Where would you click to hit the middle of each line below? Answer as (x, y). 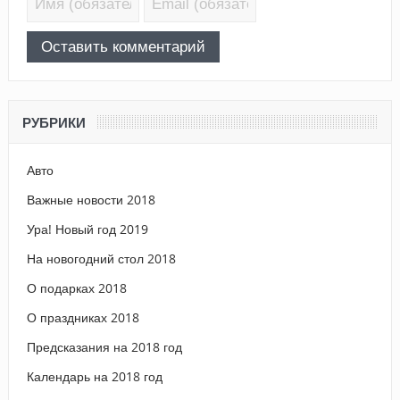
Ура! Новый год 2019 (87, 229)
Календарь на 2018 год (94, 377)
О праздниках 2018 (83, 318)
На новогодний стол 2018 (101, 259)
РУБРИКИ (54, 123)
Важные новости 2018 (91, 200)
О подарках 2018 (76, 288)
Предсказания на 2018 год (104, 347)
